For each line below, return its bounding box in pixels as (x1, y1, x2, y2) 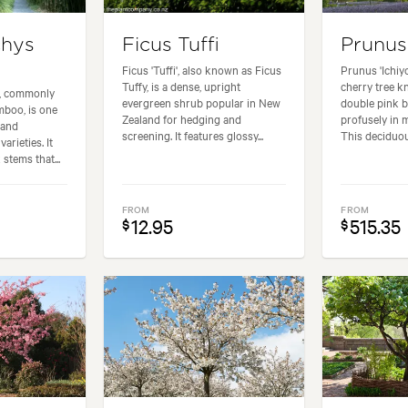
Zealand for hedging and (121, 110, 241, 127)
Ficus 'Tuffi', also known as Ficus (121, 61, 281, 78)
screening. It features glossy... (121, 127, 263, 144)
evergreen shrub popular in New (121, 94, 280, 111)
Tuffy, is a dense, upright (121, 77, 240, 95)
